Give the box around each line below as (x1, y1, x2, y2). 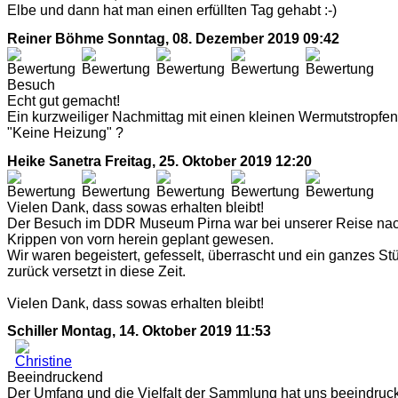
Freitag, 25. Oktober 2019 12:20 (105, 153, 312, 169)
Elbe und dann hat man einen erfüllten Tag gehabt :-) (7, 3, 337, 19)
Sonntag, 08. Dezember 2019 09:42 (107, 30, 339, 46)
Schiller (7, 323, 58, 339)
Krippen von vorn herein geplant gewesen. (7, 231, 274, 247)
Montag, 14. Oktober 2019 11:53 (61, 323, 271, 339)
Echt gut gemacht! (7, 92, 120, 108)
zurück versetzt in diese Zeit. (7, 263, 186, 279)
